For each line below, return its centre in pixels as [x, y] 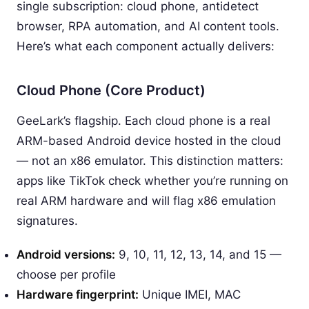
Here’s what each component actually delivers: [146, 46]
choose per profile [66, 274]
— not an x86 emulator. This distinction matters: [150, 160]
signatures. [47, 220]
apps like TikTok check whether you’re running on [152, 180]
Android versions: [66, 254]
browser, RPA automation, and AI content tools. [148, 26]
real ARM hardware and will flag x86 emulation [146, 200]
